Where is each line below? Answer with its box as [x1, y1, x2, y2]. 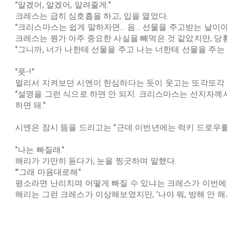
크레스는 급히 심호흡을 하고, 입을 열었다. [15, 11, 169, 21]
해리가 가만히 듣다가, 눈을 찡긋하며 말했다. [15, 156, 177, 166]
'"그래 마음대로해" [15, 167, 83, 177]
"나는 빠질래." [15, 145, 65, 155]
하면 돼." [15, 100, 48, 110]
